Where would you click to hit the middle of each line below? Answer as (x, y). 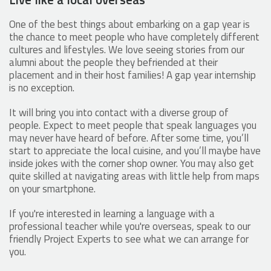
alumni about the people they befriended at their (113, 63)
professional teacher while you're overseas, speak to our (130, 227)
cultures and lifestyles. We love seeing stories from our (127, 50)
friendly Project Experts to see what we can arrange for (129, 239)
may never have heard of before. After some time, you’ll (129, 138)
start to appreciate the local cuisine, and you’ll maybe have (135, 151)
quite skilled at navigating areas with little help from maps (134, 176)
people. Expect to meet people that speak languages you (133, 126)
